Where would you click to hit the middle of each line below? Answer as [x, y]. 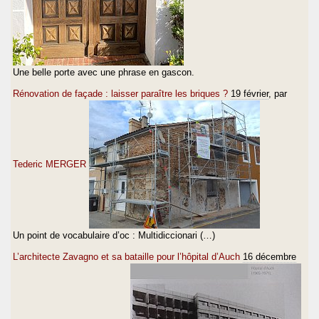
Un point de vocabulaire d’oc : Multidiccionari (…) [114, 235]
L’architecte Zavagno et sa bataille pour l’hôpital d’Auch [126, 256]
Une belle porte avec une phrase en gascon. [104, 72]
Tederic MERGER [49, 164]
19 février [250, 93]
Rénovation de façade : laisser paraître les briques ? [120, 93]
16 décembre [270, 256]
